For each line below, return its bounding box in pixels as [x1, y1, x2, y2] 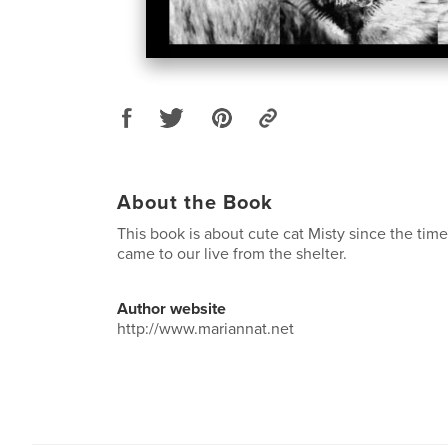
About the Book [117, 190, 273, 215]
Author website [117, 298, 226, 319]
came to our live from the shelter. [117, 243, 347, 264]
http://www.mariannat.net [117, 318, 294, 339]
